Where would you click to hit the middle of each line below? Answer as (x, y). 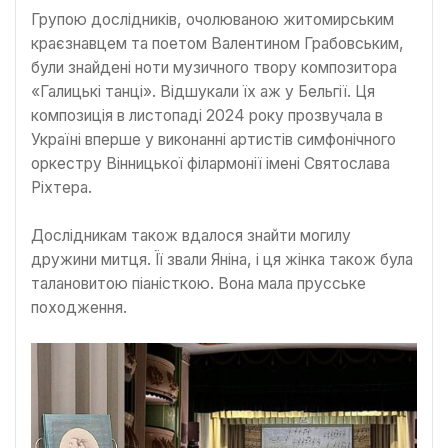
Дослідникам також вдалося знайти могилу (191, 235)
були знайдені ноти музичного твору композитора (214, 67)
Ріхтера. (61, 187)
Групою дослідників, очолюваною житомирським (212, 19)
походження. (79, 307)
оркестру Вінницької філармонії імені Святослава (210, 163)
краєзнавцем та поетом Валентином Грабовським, (217, 43)
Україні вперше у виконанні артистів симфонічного (213, 139)
